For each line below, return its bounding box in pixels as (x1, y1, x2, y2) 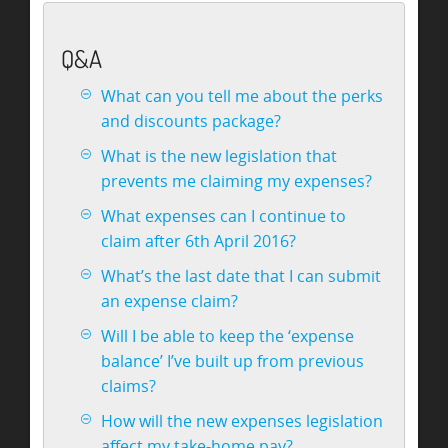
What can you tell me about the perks (101, 84, 384, 107)
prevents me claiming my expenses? (101, 169, 373, 192)
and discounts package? (101, 109, 282, 132)
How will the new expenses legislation (101, 409, 384, 432)
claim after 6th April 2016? (101, 229, 297, 252)
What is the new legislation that (101, 144, 338, 167)
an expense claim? (101, 289, 239, 312)
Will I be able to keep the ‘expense (101, 324, 355, 347)
